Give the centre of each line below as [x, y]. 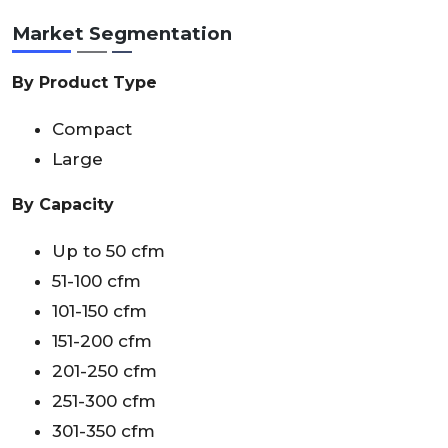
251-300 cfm [104, 401]
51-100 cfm [96, 281]
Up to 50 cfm [108, 251]
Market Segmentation [122, 34]
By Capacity [63, 205]
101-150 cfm [99, 311]
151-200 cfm [102, 341]
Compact [92, 129]
